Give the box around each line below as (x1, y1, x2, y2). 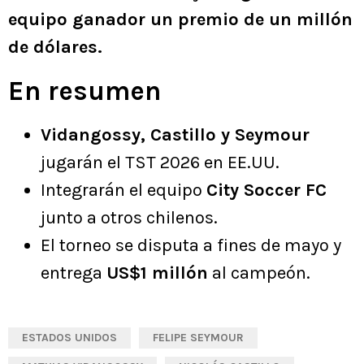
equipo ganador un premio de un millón (8, 9, 353, 31)
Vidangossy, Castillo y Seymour (41, 124, 310, 146)
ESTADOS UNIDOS (22, 331, 117, 345)
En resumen (8, 76, 162, 107)
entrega (41, 262, 106, 284)
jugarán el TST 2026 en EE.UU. (41, 152, 279, 174)
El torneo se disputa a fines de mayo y (41, 235, 341, 257)
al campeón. (208, 262, 310, 284)
